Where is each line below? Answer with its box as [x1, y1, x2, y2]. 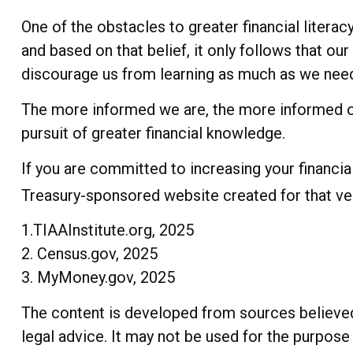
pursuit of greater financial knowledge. [20, 123, 285, 143]
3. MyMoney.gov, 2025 [20, 268, 175, 288]
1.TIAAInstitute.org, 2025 [20, 221, 194, 240]
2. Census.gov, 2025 [20, 244, 158, 264]
